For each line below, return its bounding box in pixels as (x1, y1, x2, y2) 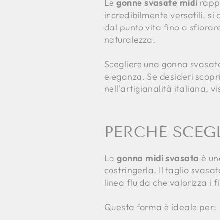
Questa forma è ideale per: (104, 201, 217, 213)
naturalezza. (104, 34, 156, 46)
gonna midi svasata (117, 152, 199, 164)
